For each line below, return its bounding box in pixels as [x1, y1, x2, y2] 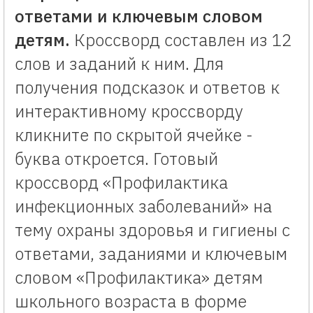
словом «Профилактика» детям [15, 265, 263, 289]
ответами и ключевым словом [15, 4, 263, 27]
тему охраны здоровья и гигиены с [15, 218, 290, 241]
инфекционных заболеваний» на [15, 194, 272, 217]
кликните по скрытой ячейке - [15, 123, 253, 146]
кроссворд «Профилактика [15, 170, 228, 194]
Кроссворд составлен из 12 [70, 28, 291, 51]
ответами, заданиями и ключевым [15, 242, 287, 265]
